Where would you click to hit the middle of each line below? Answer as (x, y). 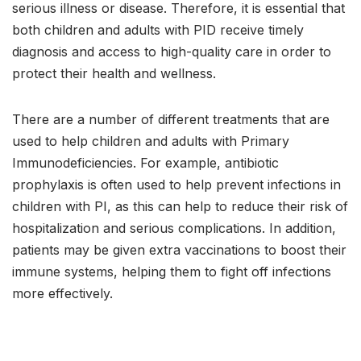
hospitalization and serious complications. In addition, (174, 228)
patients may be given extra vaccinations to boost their (179, 250)
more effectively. (62, 294)
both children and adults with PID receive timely (158, 30)
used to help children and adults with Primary (151, 141)
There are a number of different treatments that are (171, 120)
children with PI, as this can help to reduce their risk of (180, 207)
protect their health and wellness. (114, 74)
